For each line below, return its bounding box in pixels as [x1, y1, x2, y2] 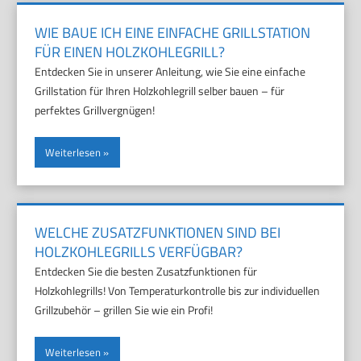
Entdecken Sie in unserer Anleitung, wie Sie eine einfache [35, 62, 306, 80]
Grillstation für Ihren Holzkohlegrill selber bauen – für [35, 81, 285, 99]
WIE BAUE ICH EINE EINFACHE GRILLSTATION [35, 21, 311, 44]
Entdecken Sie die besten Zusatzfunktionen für [35, 263, 258, 280]
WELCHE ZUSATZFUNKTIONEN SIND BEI [35, 222, 281, 244]
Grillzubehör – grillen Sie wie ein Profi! [35, 301, 214, 319]
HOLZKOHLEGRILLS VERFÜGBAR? [35, 241, 243, 263]
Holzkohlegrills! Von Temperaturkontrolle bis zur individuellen [35, 282, 321, 300]
